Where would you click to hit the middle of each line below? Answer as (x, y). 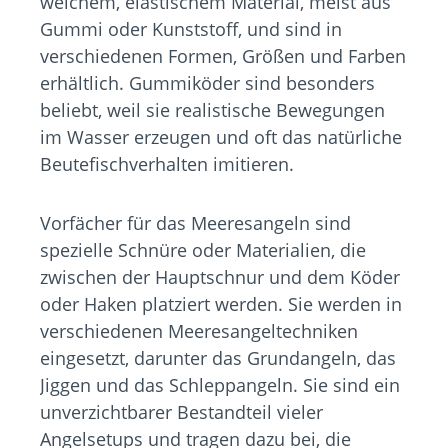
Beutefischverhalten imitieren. (167, 164)
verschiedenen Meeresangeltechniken (199, 331)
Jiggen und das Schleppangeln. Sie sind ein (220, 385)
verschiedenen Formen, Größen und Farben (223, 56)
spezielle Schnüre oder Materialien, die (203, 250)
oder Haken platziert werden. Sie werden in (221, 304)
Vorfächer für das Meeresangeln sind (195, 223)
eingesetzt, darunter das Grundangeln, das (218, 358)
